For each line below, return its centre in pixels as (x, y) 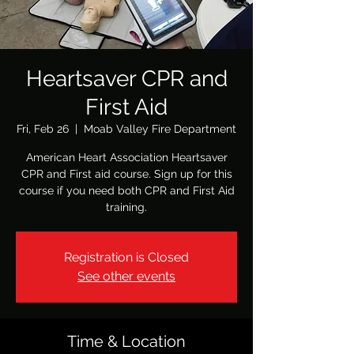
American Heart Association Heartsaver (126, 157)
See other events (126, 276)
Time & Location (126, 341)
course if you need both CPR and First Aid (126, 190)
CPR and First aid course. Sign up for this (126, 174)
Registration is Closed (126, 257)
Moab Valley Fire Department (160, 129)
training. (126, 207)
